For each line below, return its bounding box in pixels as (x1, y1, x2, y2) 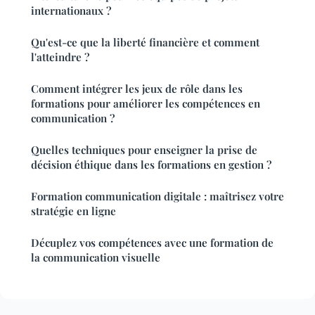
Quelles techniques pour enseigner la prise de (31, 142, 257, 157)
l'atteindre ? (31, 49, 89, 64)
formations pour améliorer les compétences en (31, 96, 260, 110)
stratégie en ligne (31, 203, 116, 218)
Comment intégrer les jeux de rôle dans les (31, 81, 243, 96)
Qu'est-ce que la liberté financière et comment (31, 34, 259, 49)
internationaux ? (31, 3, 111, 18)
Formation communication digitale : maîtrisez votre (31, 188, 284, 203)
